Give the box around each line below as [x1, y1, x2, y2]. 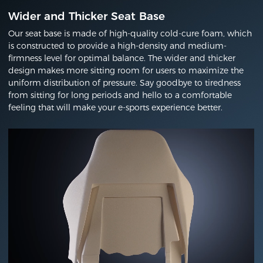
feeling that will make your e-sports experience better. [8, 102, 223, 113]
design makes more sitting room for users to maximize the [8, 65, 244, 76]
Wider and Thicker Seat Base [8, 9, 166, 23]
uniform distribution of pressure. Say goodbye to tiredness [8, 77, 241, 88]
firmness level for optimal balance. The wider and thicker [8, 52, 236, 63]
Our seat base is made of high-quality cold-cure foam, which [8, 28, 252, 39]
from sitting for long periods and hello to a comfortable [8, 89, 232, 100]
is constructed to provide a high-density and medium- [8, 40, 227, 51]
